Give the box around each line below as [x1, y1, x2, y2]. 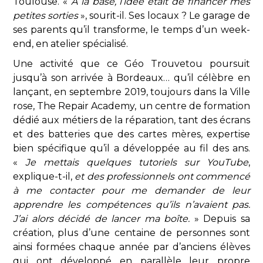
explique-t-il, [13, 171, 75, 182]
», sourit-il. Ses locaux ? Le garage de [80, 10, 251, 21]
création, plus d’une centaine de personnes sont [13, 227, 250, 238]
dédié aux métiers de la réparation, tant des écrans [13, 114, 250, 126]
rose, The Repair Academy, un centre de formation [13, 100, 250, 112]
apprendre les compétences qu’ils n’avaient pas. [13, 199, 250, 210]
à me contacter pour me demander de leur [13, 185, 250, 196]
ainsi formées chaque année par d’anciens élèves [13, 241, 250, 252]
